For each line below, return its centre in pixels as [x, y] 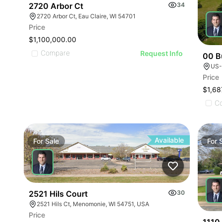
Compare [55, 53]
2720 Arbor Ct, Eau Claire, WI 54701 [86, 16]
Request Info [162, 54]
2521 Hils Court [58, 194]
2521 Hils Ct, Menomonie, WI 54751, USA [93, 204]
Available [169, 140]
